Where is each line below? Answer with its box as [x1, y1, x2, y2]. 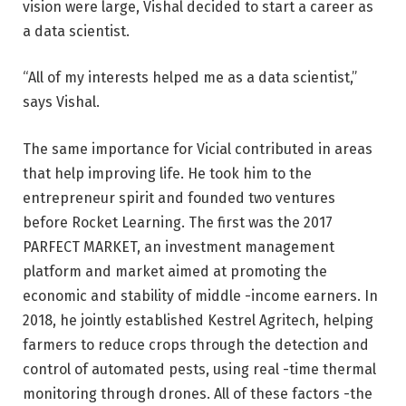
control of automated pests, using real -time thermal [23, 361, 376, 378]
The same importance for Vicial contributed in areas [23, 140, 372, 158]
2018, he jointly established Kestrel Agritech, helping [23, 312, 373, 329]
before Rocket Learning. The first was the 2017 [23, 214, 333, 231]
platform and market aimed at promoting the [23, 263, 327, 280]
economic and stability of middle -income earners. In [23, 287, 378, 304]
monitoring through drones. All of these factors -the [23, 385, 372, 402]
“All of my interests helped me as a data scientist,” [23, 69, 357, 87]
